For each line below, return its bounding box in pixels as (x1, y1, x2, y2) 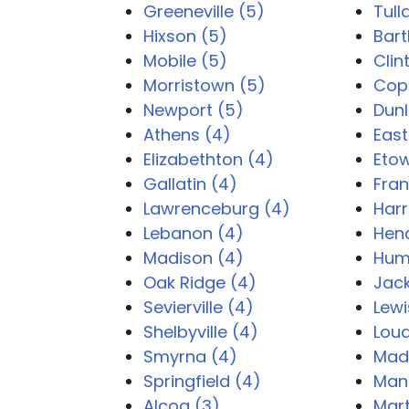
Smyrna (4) (143, 345, 237, 368)
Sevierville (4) (143, 296, 254, 319)
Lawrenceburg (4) (143, 197, 290, 220)
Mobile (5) (143, 49, 227, 72)
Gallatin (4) (143, 173, 237, 195)
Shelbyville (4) (143, 320, 258, 343)
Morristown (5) (143, 74, 266, 97)
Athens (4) (143, 123, 231, 146)
